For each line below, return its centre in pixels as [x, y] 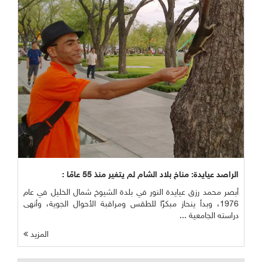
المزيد [38, 235]
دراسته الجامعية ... [209, 216]
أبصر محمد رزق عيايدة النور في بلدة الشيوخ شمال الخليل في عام [131, 193]
